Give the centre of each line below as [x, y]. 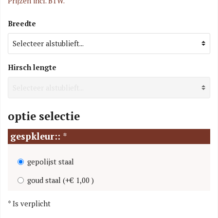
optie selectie [44, 116]
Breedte [22, 23]
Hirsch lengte [32, 68]
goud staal [45, 180]
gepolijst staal [51, 162]
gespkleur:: [36, 136]
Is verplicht [32, 203]
